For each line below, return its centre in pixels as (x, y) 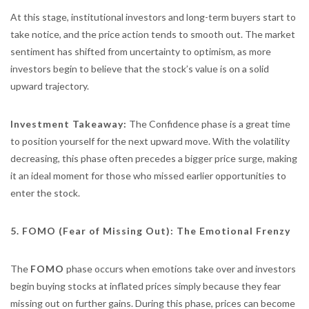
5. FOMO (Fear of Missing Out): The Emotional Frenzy (150, 231)
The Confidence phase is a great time (209, 124)
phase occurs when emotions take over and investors (180, 269)
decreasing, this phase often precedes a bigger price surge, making (154, 158)
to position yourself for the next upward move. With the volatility (150, 141)
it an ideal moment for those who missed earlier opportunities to (148, 176)
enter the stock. (45, 193)
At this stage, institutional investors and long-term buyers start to (153, 17)
